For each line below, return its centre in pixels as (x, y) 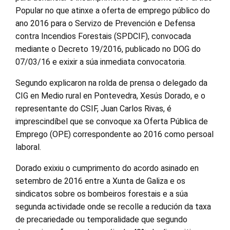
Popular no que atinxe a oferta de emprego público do (113, 11)
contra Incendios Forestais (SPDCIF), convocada (103, 36)
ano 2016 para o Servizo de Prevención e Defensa (105, 23)
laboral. (28, 147)
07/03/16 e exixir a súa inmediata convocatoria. (101, 62)
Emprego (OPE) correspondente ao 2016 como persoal (114, 134)
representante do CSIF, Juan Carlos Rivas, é (93, 109)
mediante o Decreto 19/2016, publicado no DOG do (108, 49)
